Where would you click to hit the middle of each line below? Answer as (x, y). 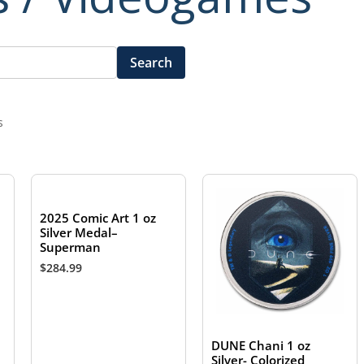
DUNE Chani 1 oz (261, 346)
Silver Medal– (79, 233)
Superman (71, 247)
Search (151, 63)
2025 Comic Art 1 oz (98, 218)
